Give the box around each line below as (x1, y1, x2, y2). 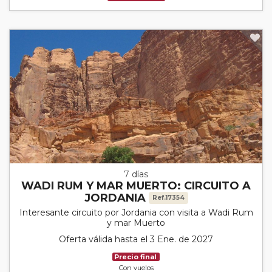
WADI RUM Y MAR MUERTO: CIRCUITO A (21, 178, 251, 192)
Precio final (114, 252, 157, 261)
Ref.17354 (152, 193, 185, 202)
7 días (124, 168, 148, 180)
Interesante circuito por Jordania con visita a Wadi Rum (19, 206, 253, 218)
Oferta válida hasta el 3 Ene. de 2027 (59, 233, 213, 245)
